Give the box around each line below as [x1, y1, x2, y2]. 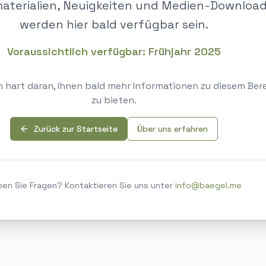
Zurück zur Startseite [34, 123, 118, 134]
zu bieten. [91, 94, 137, 106]
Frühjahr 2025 [148, 45, 221, 58]
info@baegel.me [175, 180, 242, 191]
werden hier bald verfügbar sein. [20, 17, 208, 32]
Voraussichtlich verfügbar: [7, 45, 148, 58]
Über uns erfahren [137, 123, 208, 134]
